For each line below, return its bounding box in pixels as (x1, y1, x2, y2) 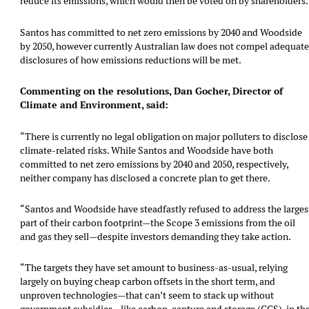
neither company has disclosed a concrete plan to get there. (20, 171, 271, 184)
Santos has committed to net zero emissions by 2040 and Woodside (20, 26, 303, 39)
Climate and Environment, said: (20, 98, 169, 112)
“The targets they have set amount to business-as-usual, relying (20, 261, 288, 275)
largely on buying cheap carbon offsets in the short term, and (20, 275, 276, 288)
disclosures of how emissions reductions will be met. (20, 53, 242, 66)
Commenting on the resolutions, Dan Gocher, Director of (20, 84, 283, 98)
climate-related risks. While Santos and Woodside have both (20, 143, 274, 157)
